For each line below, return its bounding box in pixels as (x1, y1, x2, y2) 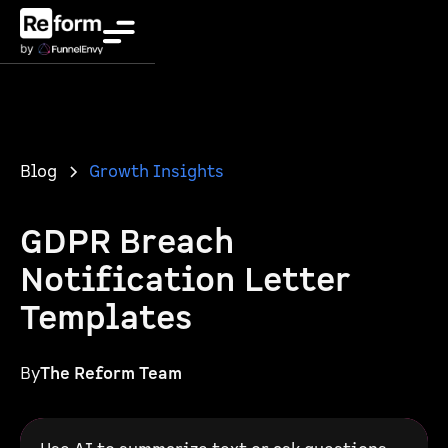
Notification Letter (20, 258, 350, 303)
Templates (20, 296, 192, 341)
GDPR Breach (20, 220, 235, 265)
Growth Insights (89, 161, 224, 183)
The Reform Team (40, 363, 182, 385)
